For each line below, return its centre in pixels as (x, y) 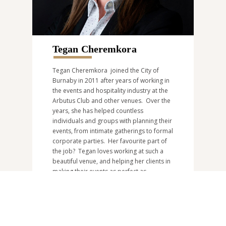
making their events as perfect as (99, 171)
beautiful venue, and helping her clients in (111, 161)
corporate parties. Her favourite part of (110, 141)
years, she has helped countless (98, 110)
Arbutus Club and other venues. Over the (111, 100)
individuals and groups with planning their (112, 121)
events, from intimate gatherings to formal (113, 131)
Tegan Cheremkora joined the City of (106, 70)
